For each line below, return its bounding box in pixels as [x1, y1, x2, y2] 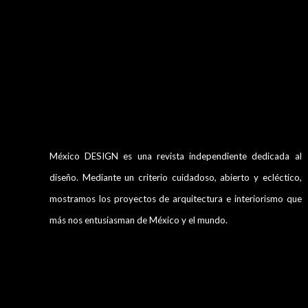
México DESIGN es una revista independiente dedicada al [49, 150, 302, 162]
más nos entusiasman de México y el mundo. [49, 214, 228, 225]
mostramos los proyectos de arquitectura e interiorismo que [49, 192, 302, 204]
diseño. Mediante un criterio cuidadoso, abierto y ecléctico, [49, 171, 302, 183]
